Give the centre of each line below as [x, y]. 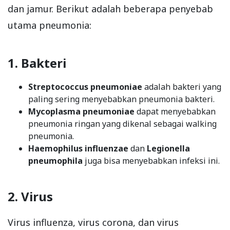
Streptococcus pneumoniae [85, 87]
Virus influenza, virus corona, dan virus [93, 222]
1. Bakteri [37, 63]
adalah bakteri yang [182, 87]
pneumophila [55, 160]
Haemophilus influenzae [78, 148]
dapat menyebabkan [175, 111]
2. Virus [30, 196]
